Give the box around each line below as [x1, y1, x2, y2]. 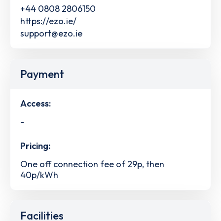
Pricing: [20, 140, 50, 152]
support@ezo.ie [20, 27, 82, 39]
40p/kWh [20, 169, 58, 181]
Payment [20, 67, 64, 81]
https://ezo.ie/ [20, 15, 76, 27]
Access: [20, 97, 51, 109]
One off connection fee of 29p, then [20, 158, 164, 170]
